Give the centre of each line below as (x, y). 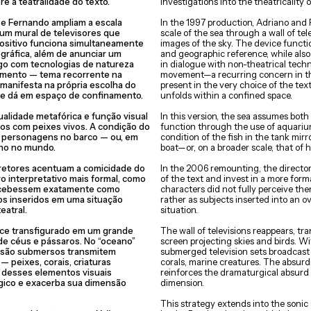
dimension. (182, 283)
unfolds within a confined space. (226, 95)
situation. (179, 210)
